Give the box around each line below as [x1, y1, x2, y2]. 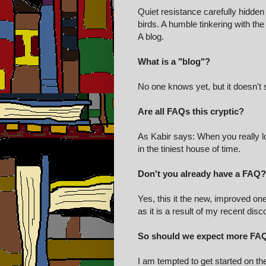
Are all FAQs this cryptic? [138, 106, 244, 116]
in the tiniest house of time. [138, 143, 240, 154]
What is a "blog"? [138, 56, 210, 66]
